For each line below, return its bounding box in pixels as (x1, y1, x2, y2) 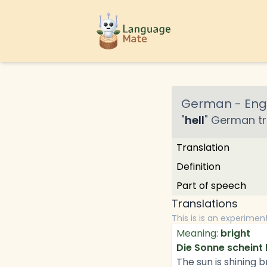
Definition (176, 160, 221, 173)
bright (221, 226, 250, 240)
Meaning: (176, 226, 218, 240)
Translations (172, 196, 238, 211)
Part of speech (176, 179, 246, 193)
